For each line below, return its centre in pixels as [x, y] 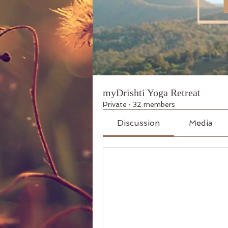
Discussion [139, 123]
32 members [154, 105]
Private [115, 105]
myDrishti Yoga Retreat [152, 93]
